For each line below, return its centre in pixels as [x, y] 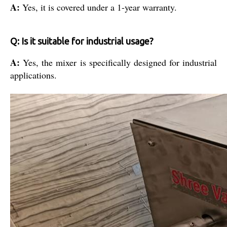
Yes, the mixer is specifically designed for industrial [120, 62]
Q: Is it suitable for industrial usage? [82, 41]
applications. [33, 75]
